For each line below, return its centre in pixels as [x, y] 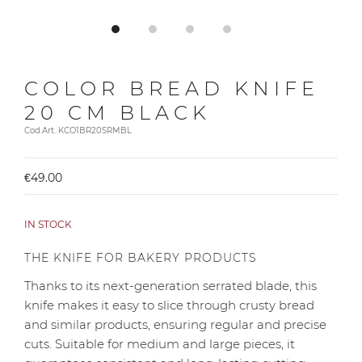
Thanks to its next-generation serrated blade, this [170, 286]
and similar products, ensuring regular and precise [175, 325]
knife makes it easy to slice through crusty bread [169, 305]
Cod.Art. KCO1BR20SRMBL [78, 130]
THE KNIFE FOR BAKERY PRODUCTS [141, 258]
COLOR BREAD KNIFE [172, 88]
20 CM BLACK [118, 113]
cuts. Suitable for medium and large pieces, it [160, 344]
